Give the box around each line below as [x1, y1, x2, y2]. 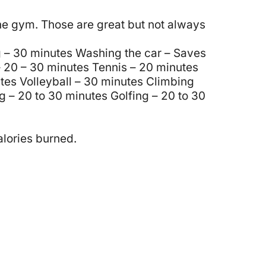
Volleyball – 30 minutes [20, 74, 143, 88]
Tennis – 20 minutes [92, 60, 198, 74]
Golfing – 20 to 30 [110, 88, 205, 103]
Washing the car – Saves [75, 46, 206, 60]
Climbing [146, 74, 194, 88]
